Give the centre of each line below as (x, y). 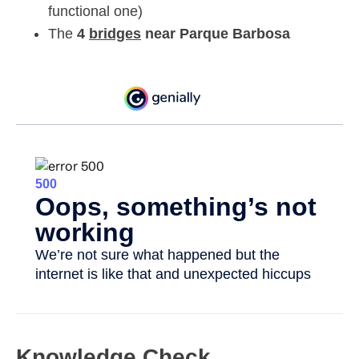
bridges (115, 34)
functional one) (95, 12)
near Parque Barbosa (216, 34)
